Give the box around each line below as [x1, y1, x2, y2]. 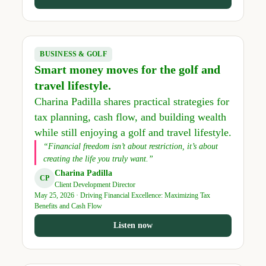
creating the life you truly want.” [43, 154, 153, 163]
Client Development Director [54, 180, 135, 189]
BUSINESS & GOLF [40, 50, 107, 58]
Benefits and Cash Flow [34, 201, 102, 210]
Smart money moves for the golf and [34, 62, 220, 76]
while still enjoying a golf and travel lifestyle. [34, 126, 232, 138]
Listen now [113, 221, 153, 230]
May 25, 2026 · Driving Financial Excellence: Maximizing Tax [34, 191, 210, 199]
